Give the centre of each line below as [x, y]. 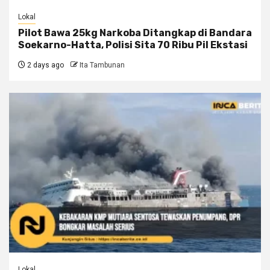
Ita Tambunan [102, 65]
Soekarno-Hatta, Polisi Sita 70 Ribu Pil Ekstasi [133, 45]
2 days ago [45, 65]
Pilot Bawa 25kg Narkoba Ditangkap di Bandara [135, 33]
